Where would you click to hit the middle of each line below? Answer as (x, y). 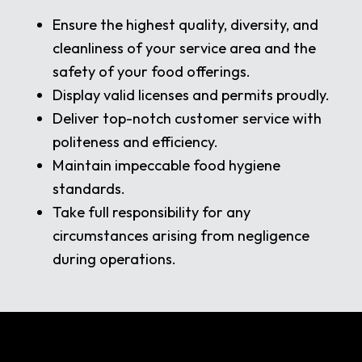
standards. (89, 189)
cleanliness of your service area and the (184, 48)
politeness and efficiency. (135, 142)
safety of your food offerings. (152, 72)
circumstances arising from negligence (181, 236)
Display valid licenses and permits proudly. (191, 95)
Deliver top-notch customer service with (187, 119)
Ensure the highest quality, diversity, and (185, 25)
